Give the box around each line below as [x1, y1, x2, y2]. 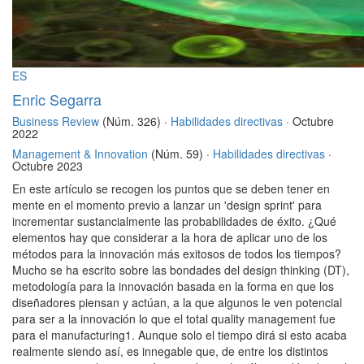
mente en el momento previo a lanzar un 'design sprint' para [12, 197, 322, 214]
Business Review [12, 113, 99, 130]
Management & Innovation [12, 145, 148, 162]
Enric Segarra [12, 89, 102, 110]
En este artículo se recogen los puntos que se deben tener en [12, 180, 330, 197]
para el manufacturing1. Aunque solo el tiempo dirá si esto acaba [12, 327, 347, 344]
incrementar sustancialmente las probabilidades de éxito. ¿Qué [12, 213, 336, 230]
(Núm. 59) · [148, 145, 213, 162]
